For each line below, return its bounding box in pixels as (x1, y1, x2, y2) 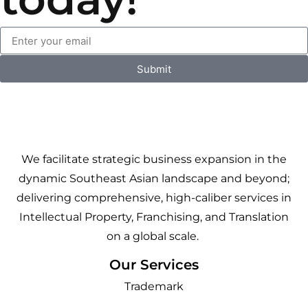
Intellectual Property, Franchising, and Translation (19, 210, 289, 224)
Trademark (124, 280, 184, 294)
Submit (137, 62, 171, 76)
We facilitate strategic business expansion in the (21, 153, 287, 166)
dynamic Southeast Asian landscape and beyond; (19, 172, 289, 186)
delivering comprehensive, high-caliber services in (16, 191, 291, 205)
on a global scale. (107, 230, 201, 243)
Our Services (109, 256, 199, 274)
